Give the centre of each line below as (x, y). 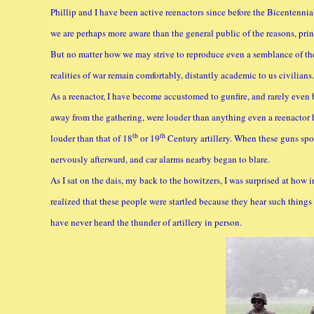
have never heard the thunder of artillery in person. (146, 222)
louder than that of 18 (91, 138)
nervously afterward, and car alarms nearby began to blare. (160, 159)
